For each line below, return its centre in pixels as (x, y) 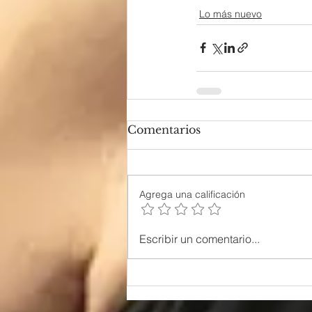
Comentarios (164, 129)
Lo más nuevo (231, 14)
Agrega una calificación (192, 194)
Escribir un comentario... (200, 239)
